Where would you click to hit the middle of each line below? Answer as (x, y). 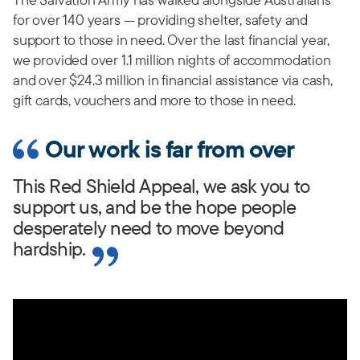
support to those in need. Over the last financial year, (172, 40)
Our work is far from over (170, 149)
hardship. (49, 248)
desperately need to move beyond (149, 227)
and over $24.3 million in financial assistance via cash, (173, 80)
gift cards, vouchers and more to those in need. (154, 100)
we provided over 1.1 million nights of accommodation (172, 60)
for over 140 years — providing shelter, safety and (161, 20)
